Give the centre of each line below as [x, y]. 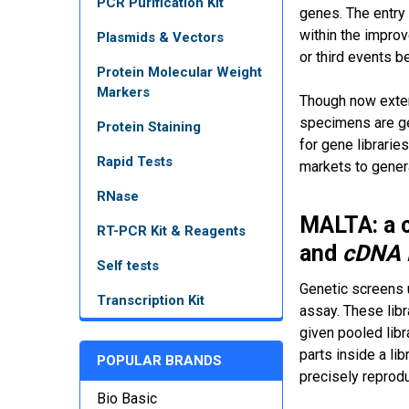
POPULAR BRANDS [159, 360]
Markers [123, 92]
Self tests [128, 265]
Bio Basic [127, 398]
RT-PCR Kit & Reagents [171, 231]
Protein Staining [149, 126]
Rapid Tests [135, 161]
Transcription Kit [151, 300]
